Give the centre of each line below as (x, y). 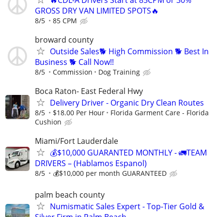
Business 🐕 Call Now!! (74, 62)
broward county (64, 39)
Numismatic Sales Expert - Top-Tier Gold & (127, 207)
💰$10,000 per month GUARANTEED (110, 173)
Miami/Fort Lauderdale (77, 141)
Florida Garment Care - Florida (160, 113)
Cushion (48, 122)
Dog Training (119, 72)
